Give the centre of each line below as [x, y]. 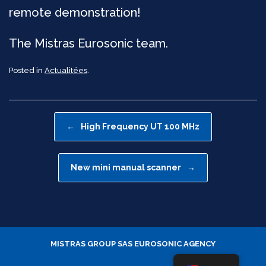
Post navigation [40, 118]
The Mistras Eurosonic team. [88, 44]
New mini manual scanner [127, 167]
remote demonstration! [75, 13]
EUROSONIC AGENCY [174, 244]
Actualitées [66, 70]
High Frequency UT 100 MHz [139, 126]
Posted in [27, 70]
